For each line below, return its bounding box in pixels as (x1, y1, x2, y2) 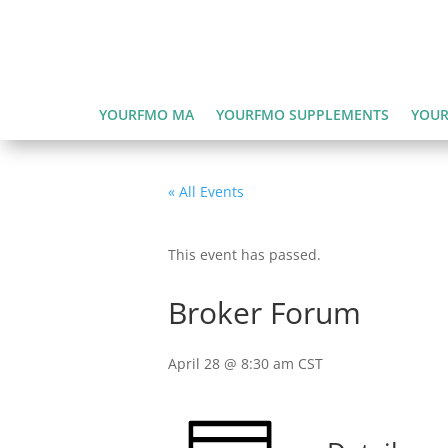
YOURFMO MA (98, 104, 194, 124)
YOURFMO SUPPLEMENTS (215, 104, 389, 124)
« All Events (168, 181, 244, 201)
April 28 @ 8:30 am (168, 353, 294, 373)
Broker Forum (168, 291, 361, 333)
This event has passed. (168, 244, 321, 264)
